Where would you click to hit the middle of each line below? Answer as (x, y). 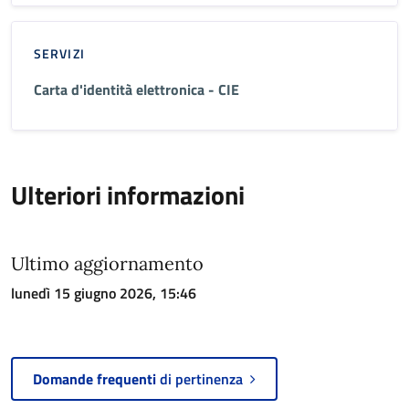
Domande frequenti (96, 378)
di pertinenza (205, 378)
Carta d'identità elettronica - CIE (136, 89)
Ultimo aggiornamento (107, 263)
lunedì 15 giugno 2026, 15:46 (104, 293)
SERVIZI (59, 53)
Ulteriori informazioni (128, 194)
